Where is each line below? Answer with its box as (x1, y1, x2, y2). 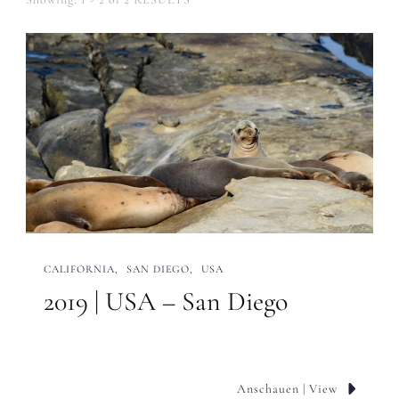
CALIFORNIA (44, 262, 115, 275)
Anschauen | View (236, 381, 338, 397)
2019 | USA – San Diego (44, 285, 288, 319)
